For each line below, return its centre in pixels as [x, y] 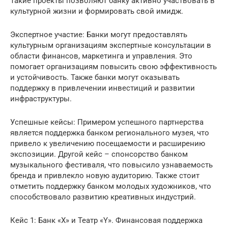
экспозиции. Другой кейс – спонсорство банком [99, 154]
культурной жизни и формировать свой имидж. [97, 11]
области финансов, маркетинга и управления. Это [101, 56]
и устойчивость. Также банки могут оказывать [95, 77]
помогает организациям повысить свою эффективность [113, 67]
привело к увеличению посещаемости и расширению [108, 144]
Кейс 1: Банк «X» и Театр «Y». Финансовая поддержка [106, 220]
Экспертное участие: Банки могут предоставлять [99, 35]
